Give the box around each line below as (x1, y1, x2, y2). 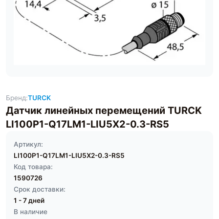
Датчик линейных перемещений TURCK (6, 105, 202, 116)
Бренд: (6, 94, 28, 102)
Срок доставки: (14, 185, 66, 193)
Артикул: (14, 140, 43, 148)
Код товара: (14, 163, 53, 171)
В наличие (14, 208, 47, 216)
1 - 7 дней (14, 197, 44, 204)
